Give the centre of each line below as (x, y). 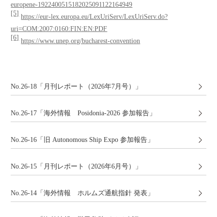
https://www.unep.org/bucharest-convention (81, 41)
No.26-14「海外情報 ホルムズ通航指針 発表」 (83, 193)
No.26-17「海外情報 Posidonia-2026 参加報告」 (84, 113)
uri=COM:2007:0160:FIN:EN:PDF (59, 29)
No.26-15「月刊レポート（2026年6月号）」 (77, 166)
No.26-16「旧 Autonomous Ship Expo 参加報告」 (83, 140)
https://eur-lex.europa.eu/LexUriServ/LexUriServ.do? (94, 17)
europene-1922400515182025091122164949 (72, 5)
